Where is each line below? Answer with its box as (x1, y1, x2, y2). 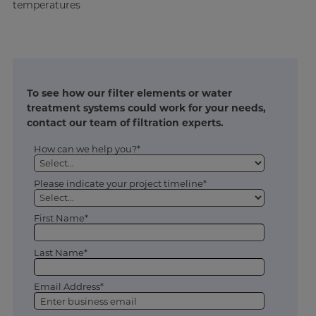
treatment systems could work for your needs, (26, 101, 266, 114)
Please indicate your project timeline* (33, 177, 207, 189)
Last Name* (33, 246, 87, 258)
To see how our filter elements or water (26, 86, 232, 99)
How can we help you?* (33, 142, 140, 154)
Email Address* (33, 281, 104, 293)
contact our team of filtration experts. (26, 116, 224, 129)
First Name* (33, 212, 88, 224)
